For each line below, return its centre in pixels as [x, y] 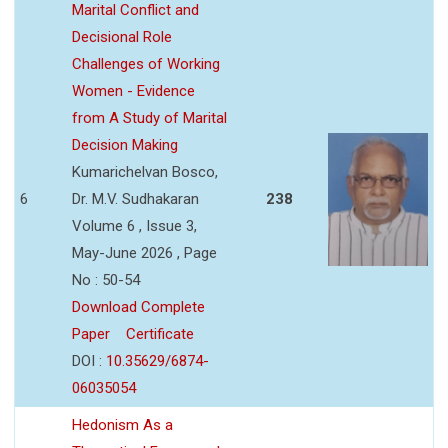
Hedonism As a [122, 424]
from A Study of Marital [149, 117]
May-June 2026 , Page [144, 252]
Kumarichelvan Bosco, [145, 171]
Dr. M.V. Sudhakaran [135, 198]
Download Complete [138, 306]
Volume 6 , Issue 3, [134, 225]
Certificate [160, 333]
